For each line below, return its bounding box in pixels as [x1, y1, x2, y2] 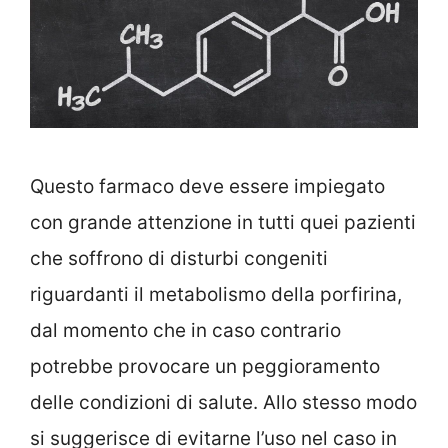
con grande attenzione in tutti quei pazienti [30, 210, 416, 234]
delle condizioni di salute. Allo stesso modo [30, 390, 417, 414]
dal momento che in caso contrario [30, 318, 341, 342]
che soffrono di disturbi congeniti [30, 246, 328, 270]
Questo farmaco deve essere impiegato [30, 174, 385, 198]
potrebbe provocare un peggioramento [30, 354, 380, 378]
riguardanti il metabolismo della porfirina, [30, 282, 402, 306]
